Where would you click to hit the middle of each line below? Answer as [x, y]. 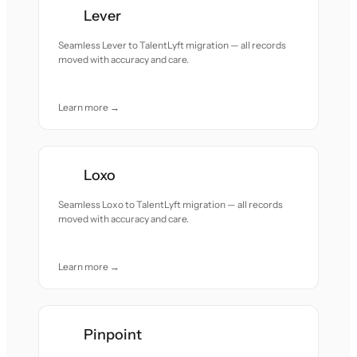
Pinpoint [113, 335]
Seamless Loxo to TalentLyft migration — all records [171, 204]
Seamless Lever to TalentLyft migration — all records [173, 45]
